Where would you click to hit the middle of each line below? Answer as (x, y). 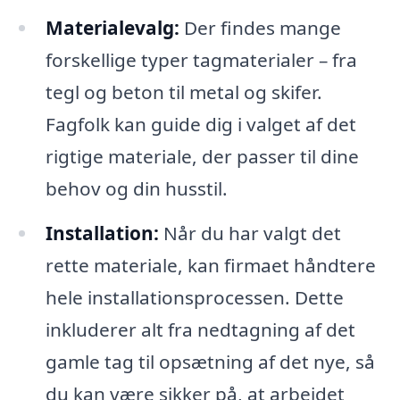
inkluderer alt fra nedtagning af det (200, 330)
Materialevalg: (112, 28)
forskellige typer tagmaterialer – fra (201, 60)
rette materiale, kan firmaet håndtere (210, 266)
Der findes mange (260, 28)
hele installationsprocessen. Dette (194, 298)
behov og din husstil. (136, 189)
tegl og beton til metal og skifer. (183, 92)
